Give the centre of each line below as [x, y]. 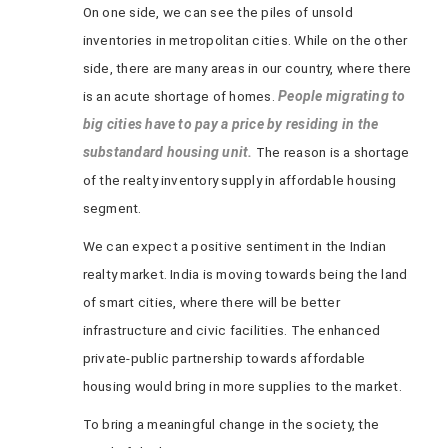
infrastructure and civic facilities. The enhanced [231, 330]
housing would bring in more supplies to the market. [242, 386]
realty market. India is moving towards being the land [245, 274]
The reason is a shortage [332, 152]
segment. [112, 208]
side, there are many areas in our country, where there [247, 68]
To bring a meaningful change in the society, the [231, 424]
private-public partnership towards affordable [224, 358]
